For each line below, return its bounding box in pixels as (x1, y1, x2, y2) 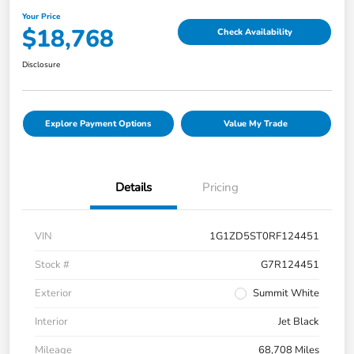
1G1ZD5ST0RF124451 (209, 229, 319, 244)
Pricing (202, 179, 239, 196)
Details (115, 179, 152, 196)
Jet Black (278, 314, 319, 330)
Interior (35, 314, 68, 330)
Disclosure (22, 59, 60, 71)
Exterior (35, 286, 72, 301)
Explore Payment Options (45, 118, 152, 130)
